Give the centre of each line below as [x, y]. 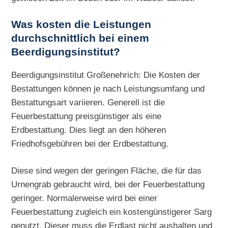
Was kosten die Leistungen [81, 25]
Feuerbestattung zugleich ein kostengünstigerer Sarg [112, 211]
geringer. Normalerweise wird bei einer [84, 198]
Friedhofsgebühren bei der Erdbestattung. [90, 143]
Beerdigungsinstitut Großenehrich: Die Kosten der [106, 75]
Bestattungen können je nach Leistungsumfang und [108, 88]
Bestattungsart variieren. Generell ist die [88, 102]
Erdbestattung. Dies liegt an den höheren [89, 130]
